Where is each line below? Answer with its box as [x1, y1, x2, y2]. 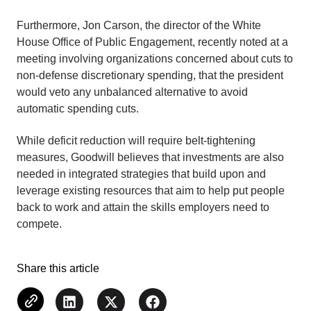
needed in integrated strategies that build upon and [17, 168, 266, 180]
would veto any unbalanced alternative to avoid [17, 85, 248, 98]
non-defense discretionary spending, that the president [17, 69, 283, 81]
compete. [17, 218, 62, 230]
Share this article [17, 262, 99, 275]
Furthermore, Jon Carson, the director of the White [17, 19, 261, 31]
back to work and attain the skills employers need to [17, 201, 269, 214]
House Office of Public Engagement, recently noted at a [17, 35, 288, 48]
